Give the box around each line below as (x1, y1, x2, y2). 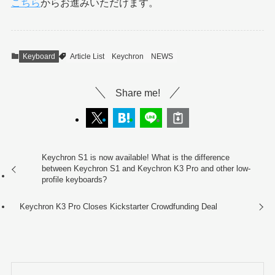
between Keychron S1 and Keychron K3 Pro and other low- (42, 164, 251, 174)
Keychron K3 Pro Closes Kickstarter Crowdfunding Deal (19, 201, 217, 211)
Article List (69, 52, 104, 61)
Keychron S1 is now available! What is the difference (42, 153, 230, 163)
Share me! (115, 87, 160, 98)
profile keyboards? (42, 175, 107, 185)
